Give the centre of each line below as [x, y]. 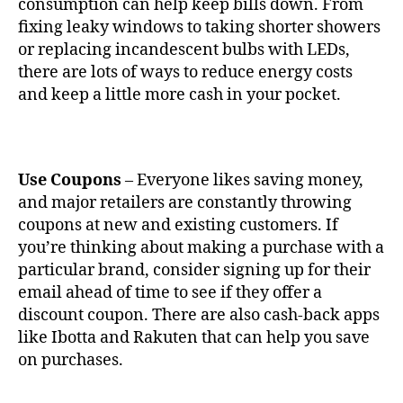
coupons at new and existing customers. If [178, 225]
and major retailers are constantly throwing [185, 202]
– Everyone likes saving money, [242, 180]
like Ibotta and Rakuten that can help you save [194, 337]
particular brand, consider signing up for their [194, 270]
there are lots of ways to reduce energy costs [185, 72]
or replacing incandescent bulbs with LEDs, [184, 49]
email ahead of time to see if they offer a [170, 292]
